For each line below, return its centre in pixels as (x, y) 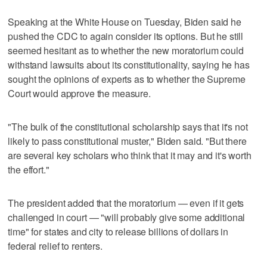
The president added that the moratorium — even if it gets (126, 203)
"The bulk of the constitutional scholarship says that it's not (128, 126)
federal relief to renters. (55, 246)
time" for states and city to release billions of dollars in (118, 231)
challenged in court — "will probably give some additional (127, 217)
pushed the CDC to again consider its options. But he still (126, 36)
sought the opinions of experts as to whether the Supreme (127, 79)
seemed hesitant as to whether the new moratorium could (126, 50)
